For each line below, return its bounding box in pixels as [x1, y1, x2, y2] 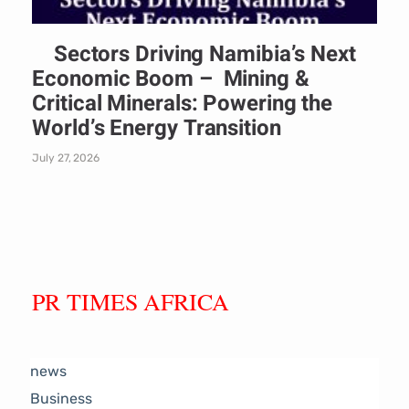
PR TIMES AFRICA [32, 285, 229, 317]
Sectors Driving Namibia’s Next [32, 37, 356, 70]
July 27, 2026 [32, 151, 100, 164]
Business [30, 389, 92, 407]
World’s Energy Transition [32, 111, 281, 144]
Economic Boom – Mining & [32, 62, 309, 95]
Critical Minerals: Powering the [32, 87, 333, 120]
